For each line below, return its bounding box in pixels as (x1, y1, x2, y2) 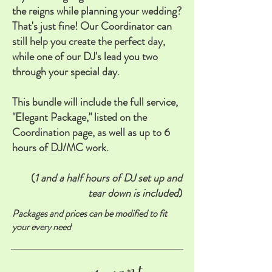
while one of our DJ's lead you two (12, 49, 158, 64)
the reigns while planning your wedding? (12, 3, 182, 19)
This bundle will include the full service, (12, 94, 178, 110)
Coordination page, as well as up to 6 (12, 124, 170, 140)
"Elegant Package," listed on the (12, 109, 147, 125)
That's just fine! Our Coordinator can (12, 18, 172, 34)
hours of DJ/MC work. (12, 140, 109, 155)
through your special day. (12, 64, 120, 80)
